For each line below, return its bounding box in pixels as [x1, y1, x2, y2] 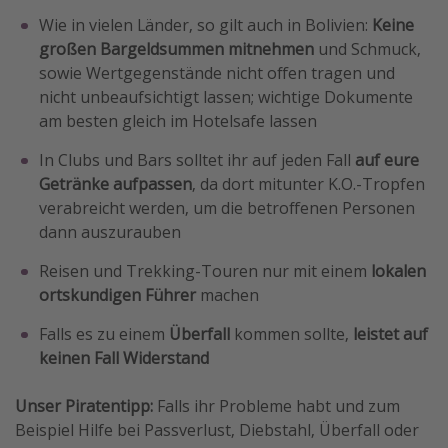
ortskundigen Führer [39, 284, 196, 307]
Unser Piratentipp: [15, 395, 157, 418]
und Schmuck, [314, 38, 421, 61]
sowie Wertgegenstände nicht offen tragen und [39, 62, 395, 85]
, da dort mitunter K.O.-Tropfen [192, 173, 425, 196]
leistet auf [353, 323, 428, 346]
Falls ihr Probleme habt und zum [157, 395, 400, 418]
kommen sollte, [230, 323, 353, 346]
